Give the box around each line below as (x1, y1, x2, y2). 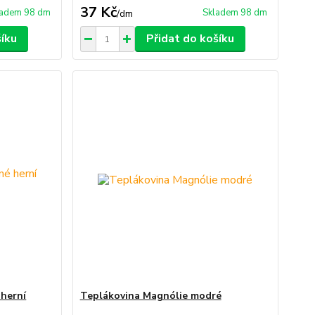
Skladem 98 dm (202, 6, 267, 19)
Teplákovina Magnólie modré (79, 289, 221, 302)
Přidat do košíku (146, 31, 234, 46)
